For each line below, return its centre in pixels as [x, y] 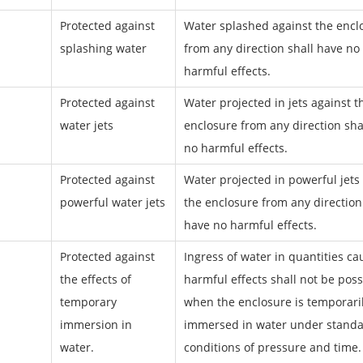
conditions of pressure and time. [272, 347]
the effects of [95, 279]
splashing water [103, 48]
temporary [88, 302]
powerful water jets [112, 202]
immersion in [96, 325]
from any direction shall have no [271, 48]
